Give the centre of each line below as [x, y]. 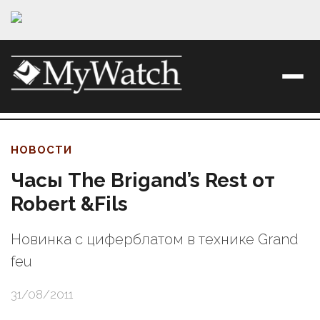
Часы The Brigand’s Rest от [143, 181]
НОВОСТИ [41, 150]
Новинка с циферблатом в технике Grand [155, 240]
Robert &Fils [69, 204]
